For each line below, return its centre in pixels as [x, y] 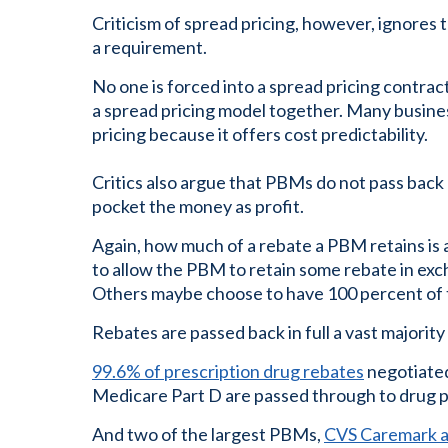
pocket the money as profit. [198, 206]
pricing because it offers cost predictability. [260, 134]
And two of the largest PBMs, [208, 434]
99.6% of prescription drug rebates [228, 371]
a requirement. [149, 47]
